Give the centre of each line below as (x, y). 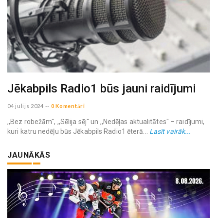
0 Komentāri (68, 106)
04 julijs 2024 (26, 106)
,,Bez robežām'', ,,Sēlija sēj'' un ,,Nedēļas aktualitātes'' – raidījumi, (106, 121)
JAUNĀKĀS (29, 155)
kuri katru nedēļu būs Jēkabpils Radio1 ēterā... (78, 131)
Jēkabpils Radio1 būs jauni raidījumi (101, 89)
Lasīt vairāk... (170, 131)
